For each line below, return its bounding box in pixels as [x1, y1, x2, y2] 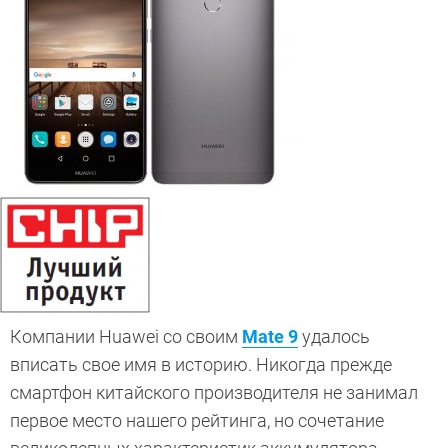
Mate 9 [242, 326, 298, 348]
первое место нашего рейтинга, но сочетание [10, 410, 384, 432]
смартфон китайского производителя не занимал [10, 382, 418, 404]
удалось [298, 326, 370, 348]
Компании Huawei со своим [10, 326, 242, 348]
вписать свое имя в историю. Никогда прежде [10, 354, 392, 376]
